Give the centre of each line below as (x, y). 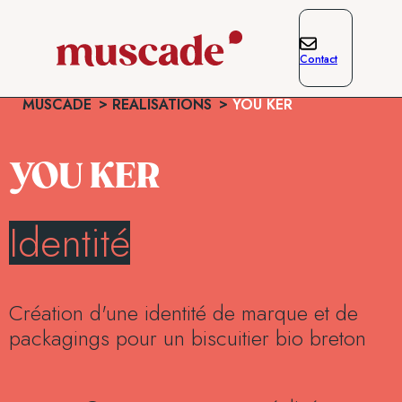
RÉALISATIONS (162, 105)
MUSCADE (57, 105)
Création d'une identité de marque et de (184, 313)
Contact (319, 59)
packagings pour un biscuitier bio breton (188, 338)
